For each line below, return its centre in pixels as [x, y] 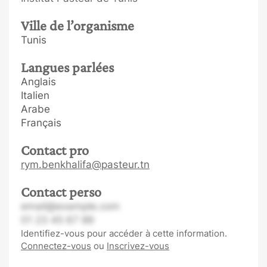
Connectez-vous [56, 246]
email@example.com [70, 206]
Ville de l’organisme [77, 25]
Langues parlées [67, 67]
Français [41, 123]
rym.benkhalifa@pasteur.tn [85, 164]
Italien [35, 95]
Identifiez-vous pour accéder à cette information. [124, 233]
